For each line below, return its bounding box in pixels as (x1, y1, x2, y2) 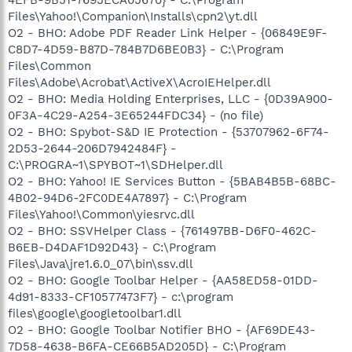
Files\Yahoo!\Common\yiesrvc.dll (8, 207, 195, 222)
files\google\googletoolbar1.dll (8, 306, 181, 321)
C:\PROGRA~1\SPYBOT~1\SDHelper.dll (8, 157, 223, 172)
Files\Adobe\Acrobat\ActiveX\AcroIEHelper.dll (8, 75, 271, 90)
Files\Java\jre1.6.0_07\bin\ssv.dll (8, 256, 193, 271)
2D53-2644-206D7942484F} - (8, 141, 177, 156)
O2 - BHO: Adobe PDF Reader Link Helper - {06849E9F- (8, 25, 328, 40)
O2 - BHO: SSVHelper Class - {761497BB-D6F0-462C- (8, 223, 317, 238)
